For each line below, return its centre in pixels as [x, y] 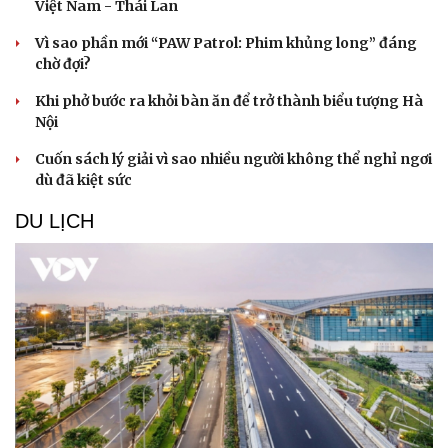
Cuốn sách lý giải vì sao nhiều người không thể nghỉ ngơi [233, 159]
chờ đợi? [63, 64]
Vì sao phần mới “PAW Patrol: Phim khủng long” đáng [226, 43]
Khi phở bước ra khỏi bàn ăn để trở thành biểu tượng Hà [229, 101]
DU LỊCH [54, 221]
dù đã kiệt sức [83, 180]
